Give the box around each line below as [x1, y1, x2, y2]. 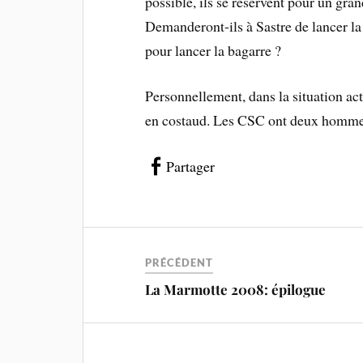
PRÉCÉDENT [145, 256, 214, 270]
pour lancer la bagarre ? [145, 40, 282, 60]
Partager [166, 156, 216, 177]
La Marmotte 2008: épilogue [145, 280, 327, 299]
